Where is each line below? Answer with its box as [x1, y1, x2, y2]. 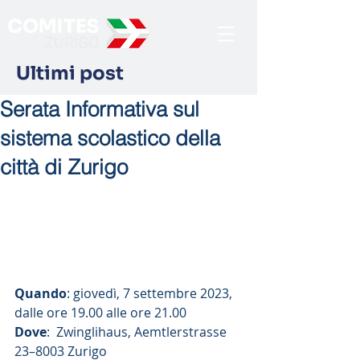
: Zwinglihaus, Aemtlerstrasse [47, 322, 230, 341]
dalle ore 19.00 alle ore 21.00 [14, 303, 186, 321]
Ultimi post [16, 62, 124, 85]
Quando [14, 284, 67, 302]
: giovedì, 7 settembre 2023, [67, 284, 235, 302]
